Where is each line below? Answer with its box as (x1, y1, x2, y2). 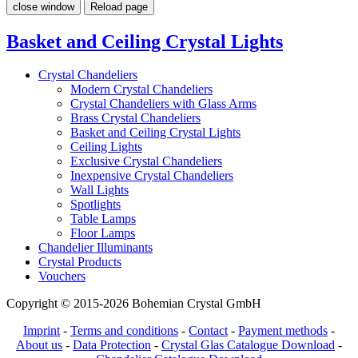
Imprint (23, 324, 60, 338)
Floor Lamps (70, 226, 135, 241)
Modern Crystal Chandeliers (70, 82, 213, 97)
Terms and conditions (70, 324, 178, 338)
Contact (189, 324, 228, 338)
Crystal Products (38, 255, 121, 269)
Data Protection (73, 338, 151, 352)
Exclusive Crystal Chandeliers (70, 154, 222, 169)
